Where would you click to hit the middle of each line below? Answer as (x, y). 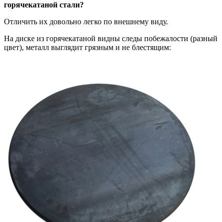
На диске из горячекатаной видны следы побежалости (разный (111, 38)
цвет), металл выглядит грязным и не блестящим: (87, 47)
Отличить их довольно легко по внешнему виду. (87, 21)
